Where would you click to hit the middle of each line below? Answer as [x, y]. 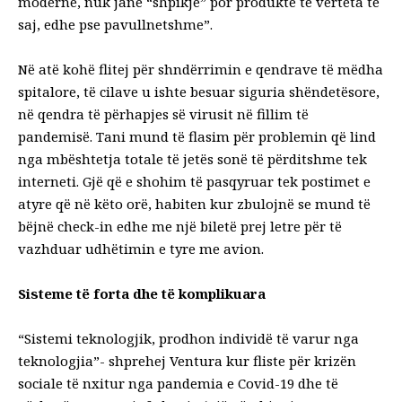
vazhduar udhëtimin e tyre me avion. [141, 249]
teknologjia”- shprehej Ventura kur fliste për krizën [187, 361]
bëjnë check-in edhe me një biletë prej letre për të [180, 227]
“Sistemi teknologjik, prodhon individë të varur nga [188, 339]
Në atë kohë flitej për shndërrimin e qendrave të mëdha [201, 70]
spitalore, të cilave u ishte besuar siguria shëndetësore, [199, 92]
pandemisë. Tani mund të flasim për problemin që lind [197, 137]
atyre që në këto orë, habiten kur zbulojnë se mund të [194, 204]
